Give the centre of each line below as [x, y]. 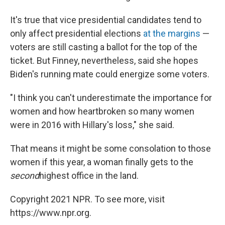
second [25, 176]
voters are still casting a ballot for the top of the [104, 47]
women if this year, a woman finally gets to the [102, 162]
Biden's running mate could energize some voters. [110, 74]
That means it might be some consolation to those [110, 149]
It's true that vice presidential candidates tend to [106, 20]
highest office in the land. [89, 176]
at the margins [172, 34]
